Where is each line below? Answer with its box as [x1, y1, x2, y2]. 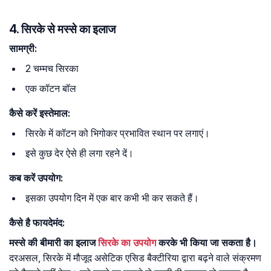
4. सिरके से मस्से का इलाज [9, 22, 116, 37]
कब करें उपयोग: [9, 172, 63, 184]
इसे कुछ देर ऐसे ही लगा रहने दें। [25, 147, 134, 160]
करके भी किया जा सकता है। [156, 237, 257, 249]
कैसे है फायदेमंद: [9, 217, 65, 229]
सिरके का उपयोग [98, 237, 156, 249]
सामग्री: [9, 42, 37, 55]
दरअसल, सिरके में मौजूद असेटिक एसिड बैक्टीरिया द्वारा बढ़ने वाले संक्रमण [9, 252, 261, 264]
